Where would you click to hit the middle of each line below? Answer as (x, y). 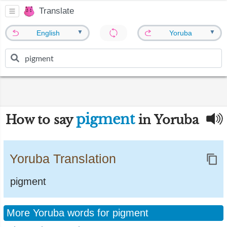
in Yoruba (167, 120)
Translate (56, 11)
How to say (41, 120)
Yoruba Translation (63, 159)
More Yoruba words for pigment (78, 213)
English (48, 33)
